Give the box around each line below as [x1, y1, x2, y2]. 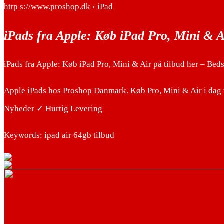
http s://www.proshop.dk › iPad [4, 2, 113, 12]
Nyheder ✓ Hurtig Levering [4, 103, 102, 113]
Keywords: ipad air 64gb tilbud [4, 130, 114, 140]
